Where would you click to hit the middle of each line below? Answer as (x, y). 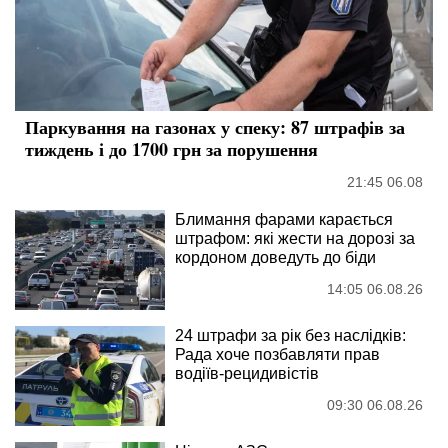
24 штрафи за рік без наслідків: (290, 335)
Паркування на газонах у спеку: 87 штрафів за (215, 126)
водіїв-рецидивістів (247, 373)
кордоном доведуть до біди (275, 257)
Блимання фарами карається (284, 219)
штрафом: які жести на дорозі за (295, 238)
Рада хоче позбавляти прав (277, 354)
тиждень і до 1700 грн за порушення (171, 148)
